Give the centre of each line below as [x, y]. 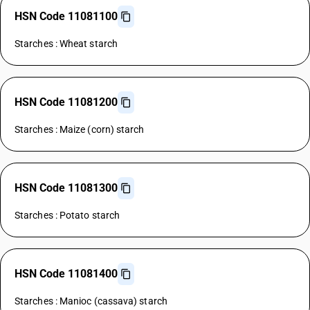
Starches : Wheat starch [66, 44]
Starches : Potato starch [67, 215]
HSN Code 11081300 [66, 188]
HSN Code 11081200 [66, 102]
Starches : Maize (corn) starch [80, 129]
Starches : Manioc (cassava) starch [91, 301]
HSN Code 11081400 [66, 274]
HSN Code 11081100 [66, 16]
